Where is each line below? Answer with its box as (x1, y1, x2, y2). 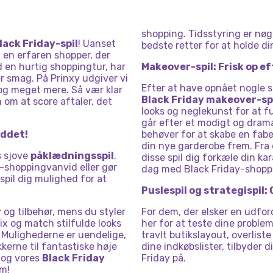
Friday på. (141, 252, 186, 264)
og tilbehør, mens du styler (1, 206, 126, 218)
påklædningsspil (30, 150, 114, 161)
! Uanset (78, 38, 116, 49)
